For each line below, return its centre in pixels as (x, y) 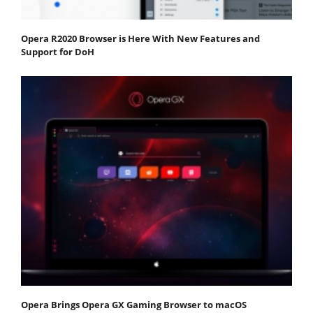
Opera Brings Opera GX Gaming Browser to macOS (134, 304)
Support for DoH (58, 52)
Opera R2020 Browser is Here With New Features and (140, 39)
